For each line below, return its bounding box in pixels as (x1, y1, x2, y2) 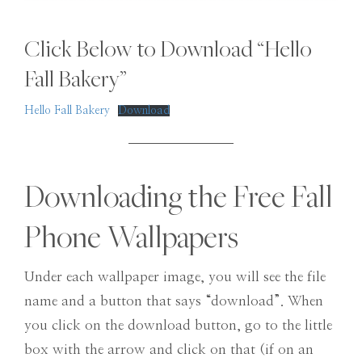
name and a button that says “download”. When (24, 294, 323, 309)
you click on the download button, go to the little (24, 318, 332, 333)
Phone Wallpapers (24, 217, 238, 257)
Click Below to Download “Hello (24, 32, 312, 63)
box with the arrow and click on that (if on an (24, 343, 314, 357)
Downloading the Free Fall (24, 176, 333, 217)
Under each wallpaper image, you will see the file (24, 270, 326, 284)
